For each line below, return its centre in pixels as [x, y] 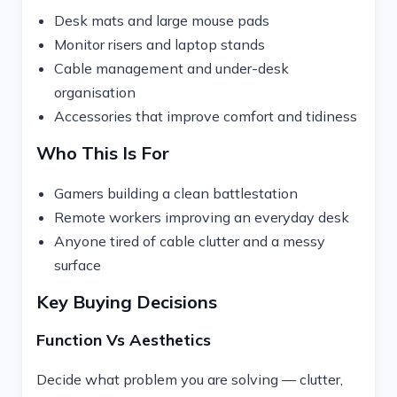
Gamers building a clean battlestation [176, 193]
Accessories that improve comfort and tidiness [206, 116]
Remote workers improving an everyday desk [202, 217]
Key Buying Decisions [127, 302]
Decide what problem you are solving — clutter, [190, 379]
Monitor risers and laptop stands [160, 44]
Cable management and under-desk [171, 68]
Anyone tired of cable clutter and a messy [190, 241]
